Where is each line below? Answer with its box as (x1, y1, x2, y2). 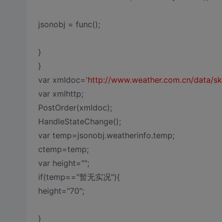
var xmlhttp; (38, 89, 83, 99)
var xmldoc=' (38, 75, 88, 85)
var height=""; (38, 158, 89, 168)
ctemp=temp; (38, 144, 89, 154)
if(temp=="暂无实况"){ (38, 172, 120, 182)
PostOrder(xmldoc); (38, 103, 112, 112)
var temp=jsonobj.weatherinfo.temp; (38, 130, 174, 140)
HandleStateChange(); (38, 116, 121, 126)
